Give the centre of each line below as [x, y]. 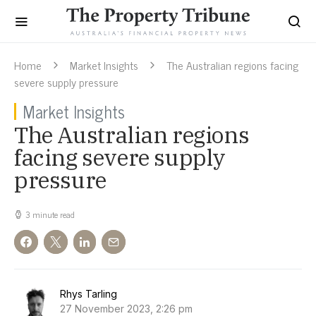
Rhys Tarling [89, 294]
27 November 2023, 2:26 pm [126, 309]
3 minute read [50, 214]
